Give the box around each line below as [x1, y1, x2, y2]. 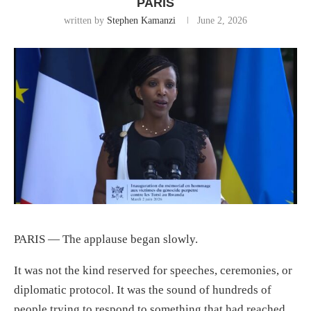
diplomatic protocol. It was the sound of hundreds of [14, 283, 271, 297]
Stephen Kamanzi [107, 15, 176, 26]
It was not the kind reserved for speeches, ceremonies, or [14, 264, 292, 278]
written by [64, 15, 107, 26]
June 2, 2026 [197, 15, 247, 26]
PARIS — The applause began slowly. [14, 233, 198, 246]
